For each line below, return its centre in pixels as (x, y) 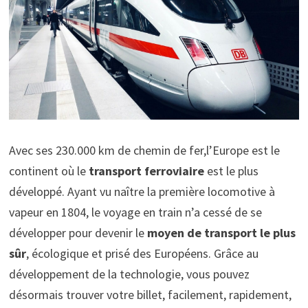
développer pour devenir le (76, 232)
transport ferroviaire (146, 170)
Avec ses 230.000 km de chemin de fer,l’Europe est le (144, 150)
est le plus (232, 170)
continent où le (47, 170)
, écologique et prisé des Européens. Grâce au (142, 253)
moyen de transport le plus (220, 232)
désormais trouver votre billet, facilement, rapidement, (150, 294)
